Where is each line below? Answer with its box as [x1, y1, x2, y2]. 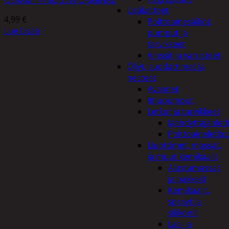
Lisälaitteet [127, 5, 169, 16]
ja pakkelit [168, 173, 206, 185]
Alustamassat [168, 162, 220, 173]
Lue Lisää [4, 25, 39, 36]
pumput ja [147, 27, 187, 38]
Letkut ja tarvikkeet [147, 106, 220, 117]
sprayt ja [168, 196, 201, 207]
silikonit [168, 207, 197, 218]
